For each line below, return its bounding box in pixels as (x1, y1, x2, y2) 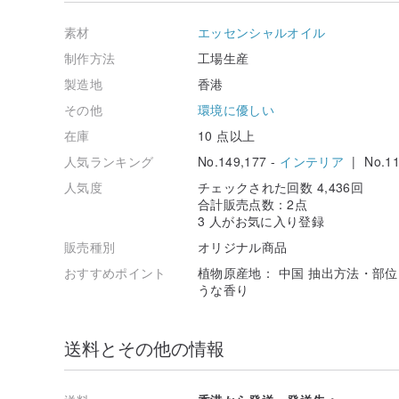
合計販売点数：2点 (198, 194, 308, 213)
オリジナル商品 (198, 237, 288, 256)
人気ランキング (64, 151, 154, 170)
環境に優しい (198, 100, 275, 118)
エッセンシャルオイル (198, 22, 326, 41)
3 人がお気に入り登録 (198, 211, 325, 230)
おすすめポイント (64, 263, 167, 281)
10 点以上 (198, 126, 256, 144)
